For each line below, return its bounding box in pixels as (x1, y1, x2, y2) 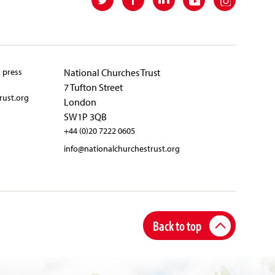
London (64, 95, 97, 108)
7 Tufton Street (64, 80, 123, 93)
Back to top (153, 216, 201, 234)
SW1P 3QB (64, 110, 107, 123)
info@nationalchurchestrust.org (64, 142, 180, 154)
